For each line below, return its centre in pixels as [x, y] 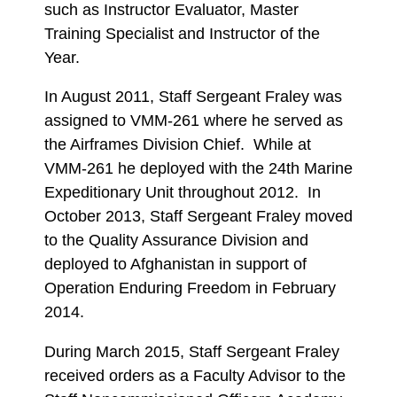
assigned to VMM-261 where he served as [194, 121]
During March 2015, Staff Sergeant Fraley [192, 351]
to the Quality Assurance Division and [176, 240]
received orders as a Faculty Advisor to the [195, 375]
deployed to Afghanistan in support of [175, 264]
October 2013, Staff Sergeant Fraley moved [198, 216]
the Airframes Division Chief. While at [178, 144]
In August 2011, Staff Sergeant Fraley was [193, 97]
